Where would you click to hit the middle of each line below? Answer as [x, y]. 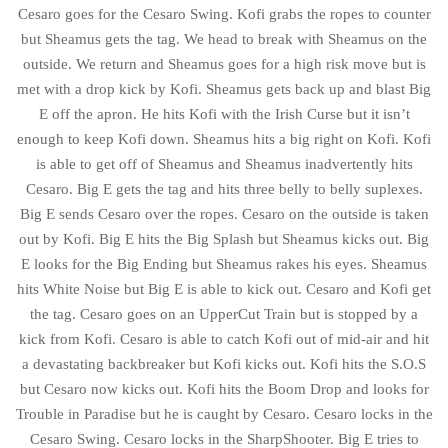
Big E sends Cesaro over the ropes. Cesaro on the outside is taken [224, 213]
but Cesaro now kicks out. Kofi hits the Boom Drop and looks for [224, 388]
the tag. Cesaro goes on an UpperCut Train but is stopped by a [224, 313]
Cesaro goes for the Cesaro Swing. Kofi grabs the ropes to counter [224, 13]
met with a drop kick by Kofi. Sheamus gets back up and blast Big [224, 88]
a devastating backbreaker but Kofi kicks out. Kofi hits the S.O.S [224, 363]
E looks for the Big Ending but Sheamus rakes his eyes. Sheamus [224, 263]
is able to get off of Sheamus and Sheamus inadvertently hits [224, 163]
